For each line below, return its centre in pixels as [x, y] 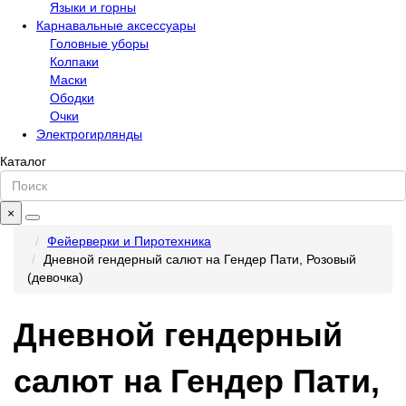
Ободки [72, 98]
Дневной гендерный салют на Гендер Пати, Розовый [200, 260]
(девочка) [55, 278]
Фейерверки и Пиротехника [129, 242]
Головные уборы [99, 44]
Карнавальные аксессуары [116, 26]
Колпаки [74, 62]
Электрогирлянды [89, 135]
